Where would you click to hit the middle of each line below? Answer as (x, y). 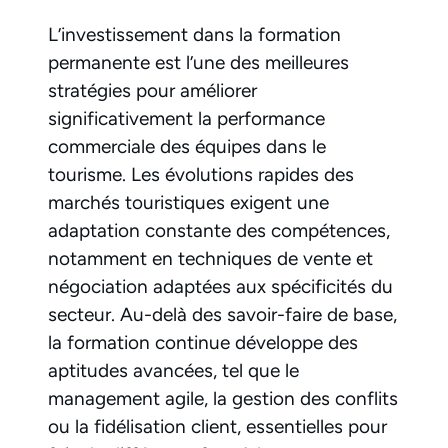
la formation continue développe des (203, 342)
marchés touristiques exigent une (188, 202)
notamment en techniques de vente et (210, 258)
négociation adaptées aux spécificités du (220, 286)
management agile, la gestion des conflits (223, 398)
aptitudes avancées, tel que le (173, 370)
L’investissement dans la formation (194, 34)
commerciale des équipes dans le (187, 146)
